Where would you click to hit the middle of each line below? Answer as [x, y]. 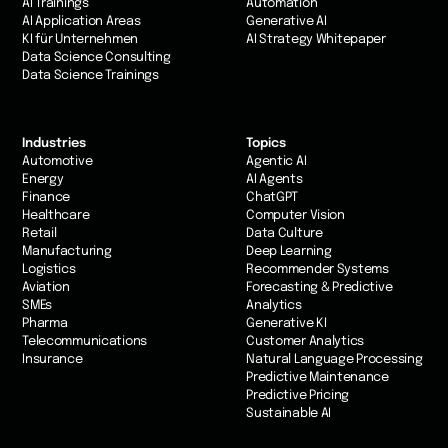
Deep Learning [289, 252]
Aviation [46, 288]
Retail [39, 234]
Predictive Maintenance [317, 378]
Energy [43, 180]
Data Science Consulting [96, 58]
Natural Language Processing [334, 360]
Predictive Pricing [298, 396]
